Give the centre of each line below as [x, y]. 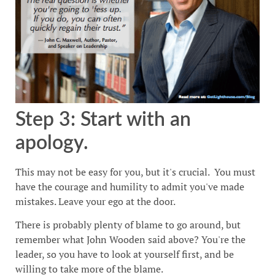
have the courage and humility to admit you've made [130, 186]
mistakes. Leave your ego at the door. [95, 201]
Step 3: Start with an [103, 119]
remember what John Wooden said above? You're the [130, 240]
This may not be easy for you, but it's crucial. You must [135, 172]
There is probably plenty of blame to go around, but [128, 225]
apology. [52, 143]
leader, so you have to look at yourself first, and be [125, 254]
